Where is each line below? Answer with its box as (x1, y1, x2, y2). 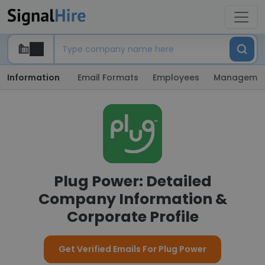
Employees (153, 72, 199, 83)
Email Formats (77, 72, 138, 83)
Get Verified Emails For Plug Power (59, 243, 206, 255)
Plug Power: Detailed (53, 171, 212, 192)
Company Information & (38, 189, 227, 209)
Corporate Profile (66, 206, 199, 227)
